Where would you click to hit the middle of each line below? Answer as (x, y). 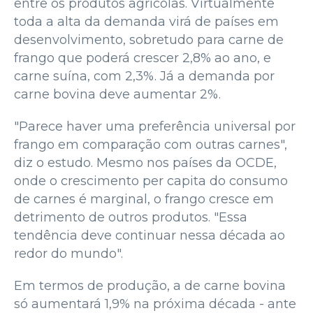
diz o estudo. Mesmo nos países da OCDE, (145, 162)
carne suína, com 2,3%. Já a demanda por (144, 76)
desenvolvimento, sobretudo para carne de (149, 39)
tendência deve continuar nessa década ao (150, 235)
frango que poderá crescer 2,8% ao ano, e (143, 58)
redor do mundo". (68, 253)
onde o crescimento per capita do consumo (151, 181)
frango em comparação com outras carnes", (151, 144)
